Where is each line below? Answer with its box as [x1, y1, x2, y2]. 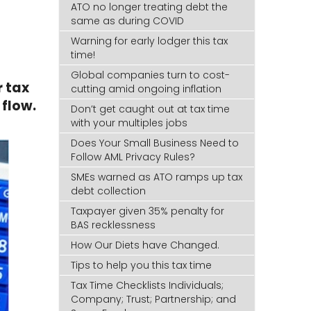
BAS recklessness [71, 218, 156, 233]
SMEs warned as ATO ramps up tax [71, 170, 243, 185]
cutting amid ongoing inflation [71, 82, 222, 96]
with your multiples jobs [71, 116, 188, 131]
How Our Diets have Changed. [71, 238, 220, 253]
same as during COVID [71, 14, 185, 28]
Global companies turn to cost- [71, 68, 230, 83]
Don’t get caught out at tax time [71, 102, 230, 117]
